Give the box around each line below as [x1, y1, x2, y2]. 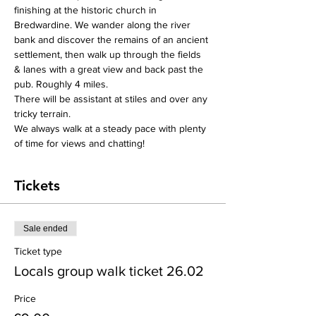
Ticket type [14, 245, 62, 257]
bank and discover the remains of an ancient [14, 34, 211, 46]
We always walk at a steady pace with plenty [14, 123, 209, 135]
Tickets [14, 177, 60, 195]
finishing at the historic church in [14, 4, 159, 16]
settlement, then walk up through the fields [14, 49, 204, 61]
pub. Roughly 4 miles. [14, 78, 108, 90]
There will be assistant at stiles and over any [14, 93, 210, 105]
